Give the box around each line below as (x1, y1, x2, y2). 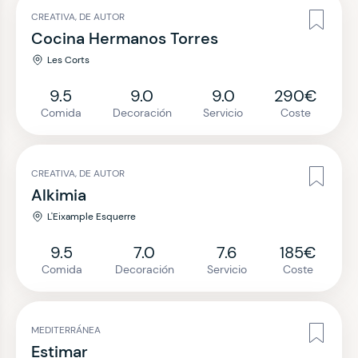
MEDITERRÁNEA (31, 324, 101, 336)
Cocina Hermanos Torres (31, 28, 218, 49)
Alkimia (31, 185, 86, 205)
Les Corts (47, 54, 89, 66)
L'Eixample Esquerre (47, 210, 136, 223)
